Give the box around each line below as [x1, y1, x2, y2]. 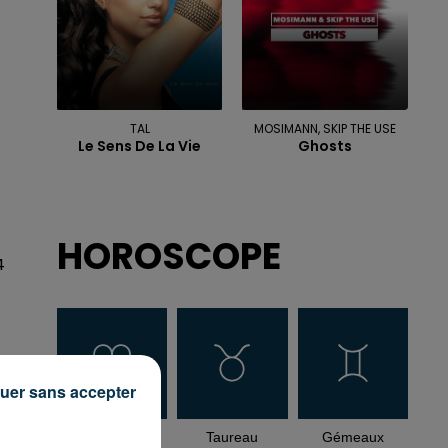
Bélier [93, 428, 130, 445]
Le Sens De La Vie [78, 136, 202, 157]
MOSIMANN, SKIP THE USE [254, 120, 397, 138]
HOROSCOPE [56, 231, 281, 283]
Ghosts [298, 136, 353, 157]
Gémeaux [321, 428, 384, 445]
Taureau [206, 428, 259, 445]
